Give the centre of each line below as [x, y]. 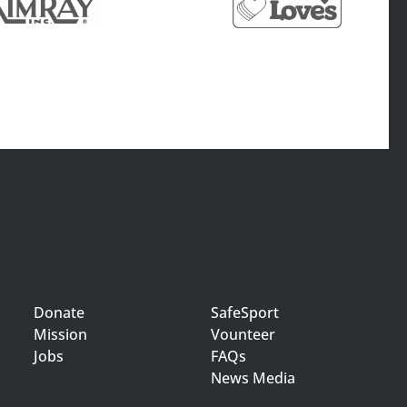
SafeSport [245, 313]
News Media [253, 378]
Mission [60, 334]
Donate [59, 313]
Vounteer [243, 334]
